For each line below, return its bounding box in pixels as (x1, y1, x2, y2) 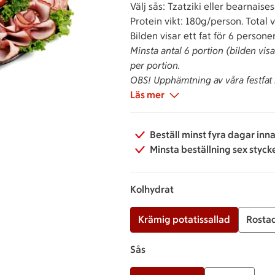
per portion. (130, 59, 180, 71)
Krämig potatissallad (138, 213, 230, 225)
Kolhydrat (130, 183, 174, 195)
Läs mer (130, 88, 165, 101)
